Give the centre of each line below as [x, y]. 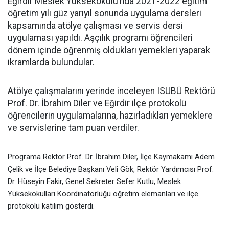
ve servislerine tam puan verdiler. [73, 128]
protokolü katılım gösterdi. [51, 206]
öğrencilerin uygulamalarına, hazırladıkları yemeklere [110, 116]
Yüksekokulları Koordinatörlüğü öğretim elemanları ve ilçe [103, 194]
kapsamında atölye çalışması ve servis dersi [95, 26]
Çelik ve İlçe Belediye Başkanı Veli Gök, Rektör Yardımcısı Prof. [111, 169]
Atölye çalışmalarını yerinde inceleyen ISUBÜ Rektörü [111, 91]
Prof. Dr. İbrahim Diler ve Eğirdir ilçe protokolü [97, 103]
